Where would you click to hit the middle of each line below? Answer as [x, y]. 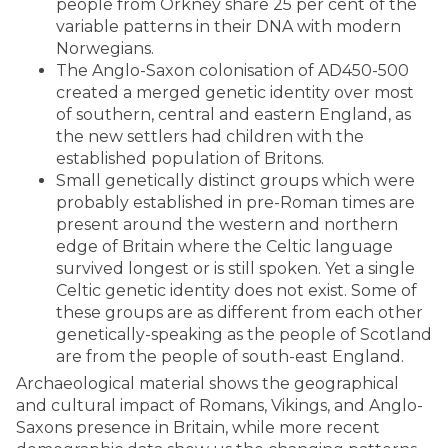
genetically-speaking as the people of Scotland [244, 334]
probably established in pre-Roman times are [235, 202]
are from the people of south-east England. [230, 356]
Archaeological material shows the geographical [207, 383]
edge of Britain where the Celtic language [224, 246]
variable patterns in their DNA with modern [228, 26]
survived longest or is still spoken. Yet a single [235, 268]
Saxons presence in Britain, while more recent [198, 427]
